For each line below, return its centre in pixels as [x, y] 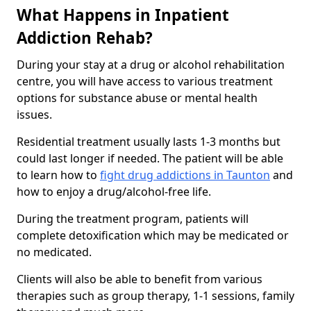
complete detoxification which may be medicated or [153, 236]
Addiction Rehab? [85, 38]
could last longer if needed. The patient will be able [150, 159]
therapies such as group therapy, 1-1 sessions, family [155, 296]
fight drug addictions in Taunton [185, 175]
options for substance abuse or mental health [137, 98]
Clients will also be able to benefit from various [140, 279]
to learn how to [58, 175]
